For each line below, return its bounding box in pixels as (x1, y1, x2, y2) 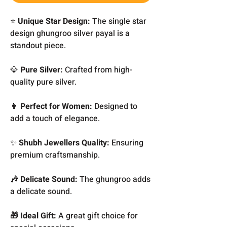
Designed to (92, 100, 137, 112)
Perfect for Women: (20, 100, 92, 112)
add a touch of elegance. (10, 112, 100, 125)
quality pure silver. (10, 75, 77, 88)
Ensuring (109, 136, 143, 149)
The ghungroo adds (78, 173, 150, 185)
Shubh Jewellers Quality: (19, 136, 109, 149)
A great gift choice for (58, 209, 138, 222)
